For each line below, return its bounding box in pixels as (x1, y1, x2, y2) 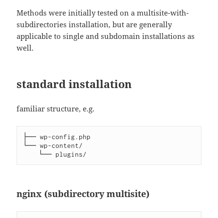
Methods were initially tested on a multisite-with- (17, 8, 189, 18)
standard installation (17, 76, 132, 91)
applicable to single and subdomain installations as (17, 31, 195, 41)
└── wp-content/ (23, 142, 83, 150)
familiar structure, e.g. (17, 104, 95, 114)
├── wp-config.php (23, 133, 91, 141)
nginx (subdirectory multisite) (17, 188, 150, 200)
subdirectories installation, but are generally (17, 19, 172, 30)
